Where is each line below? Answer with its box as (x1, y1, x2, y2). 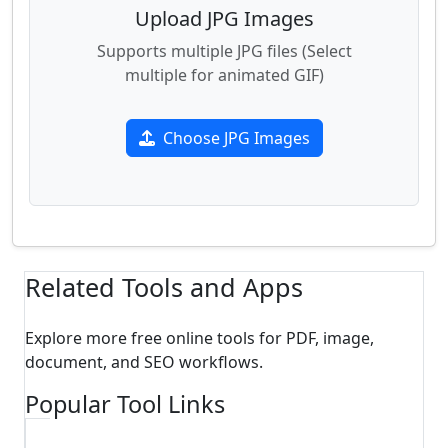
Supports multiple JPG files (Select (96, 40, 352, 62)
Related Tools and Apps (25, 270, 303, 304)
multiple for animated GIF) (124, 64, 324, 86)
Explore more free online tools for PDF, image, (25, 327, 374, 349)
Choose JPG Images (162, 127, 310, 149)
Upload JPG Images (134, 5, 314, 32)
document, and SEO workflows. (25, 351, 263, 373)
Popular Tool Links (25, 388, 225, 420)
